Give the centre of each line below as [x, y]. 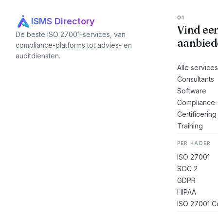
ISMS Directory [63, 21]
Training [190, 126]
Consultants [195, 79]
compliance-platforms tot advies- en [74, 45]
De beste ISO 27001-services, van [71, 34]
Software [191, 91]
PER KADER [194, 143]
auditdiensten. [38, 56]
